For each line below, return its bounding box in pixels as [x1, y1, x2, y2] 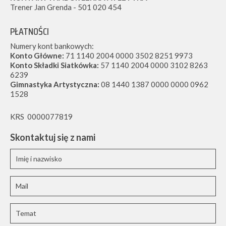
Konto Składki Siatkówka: [10, 60, 99, 70]
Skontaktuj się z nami [10, 131, 95, 143]
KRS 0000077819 [10, 111, 73, 121]
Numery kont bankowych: [10, 41, 94, 50]
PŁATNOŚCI [10, 23, 49, 39]
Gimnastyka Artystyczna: [10, 79, 99, 89]
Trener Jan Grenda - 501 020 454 [10, 2, 122, 12]
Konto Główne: [10, 50, 64, 60]
